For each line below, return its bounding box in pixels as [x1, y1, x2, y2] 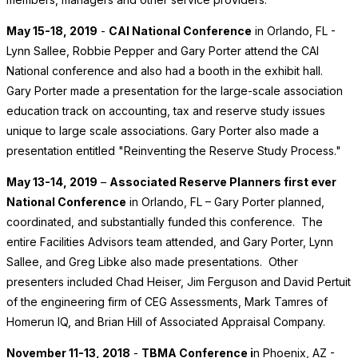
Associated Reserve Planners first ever [109, 175, 336, 189]
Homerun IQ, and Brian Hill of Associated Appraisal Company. [6, 315, 325, 329]
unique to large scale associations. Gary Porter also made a [6, 124, 319, 138]
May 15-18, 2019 [6, 24, 97, 38]
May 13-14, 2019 [6, 175, 97, 189]
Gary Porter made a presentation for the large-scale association [6, 84, 343, 98]
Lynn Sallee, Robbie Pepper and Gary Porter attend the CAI [6, 44, 319, 58]
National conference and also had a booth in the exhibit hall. [6, 64, 326, 78]
